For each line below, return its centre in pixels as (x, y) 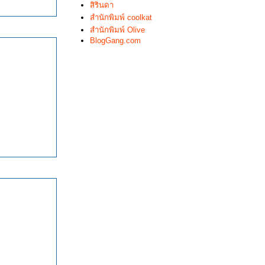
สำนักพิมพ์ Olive (117, 30)
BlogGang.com (115, 41)
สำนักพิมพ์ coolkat (121, 17)
